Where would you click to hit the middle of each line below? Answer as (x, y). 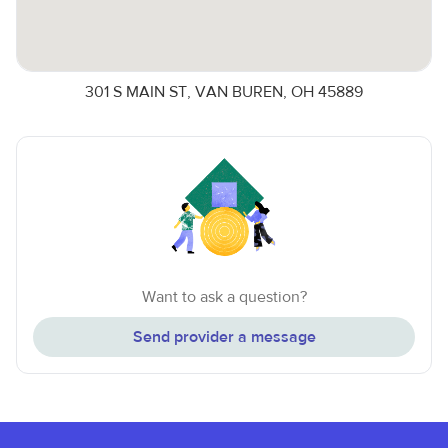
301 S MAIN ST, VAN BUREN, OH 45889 (224, 92)
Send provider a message (224, 337)
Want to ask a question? (224, 297)
